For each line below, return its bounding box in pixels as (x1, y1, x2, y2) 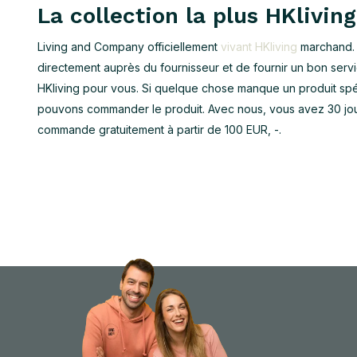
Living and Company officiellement (37, 40, 221, 53)
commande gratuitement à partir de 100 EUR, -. (37, 123, 281, 136)
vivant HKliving (221, 40, 297, 53)
